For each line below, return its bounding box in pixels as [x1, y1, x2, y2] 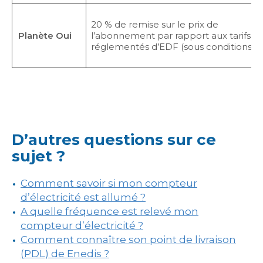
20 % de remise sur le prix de [90, 19, 218, 30]
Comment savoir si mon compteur [21, 177, 197, 189]
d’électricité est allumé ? [21, 191, 146, 203]
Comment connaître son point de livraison [21, 234, 236, 245]
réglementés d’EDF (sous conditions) [90, 41, 255, 52]
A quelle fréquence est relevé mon [21, 205, 198, 217]
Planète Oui [18, 30, 72, 41]
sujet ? [12, 147, 65, 166]
